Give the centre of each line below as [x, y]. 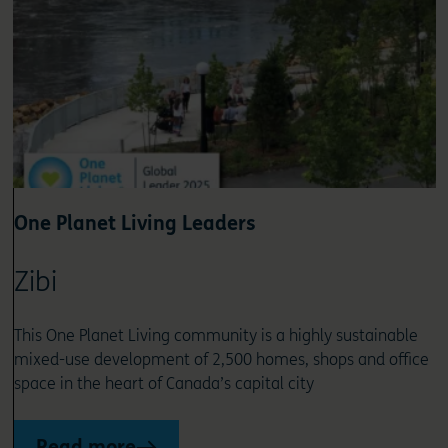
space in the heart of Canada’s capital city [163, 384]
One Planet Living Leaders [134, 224]
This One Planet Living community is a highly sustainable [215, 336]
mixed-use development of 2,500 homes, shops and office [221, 360]
